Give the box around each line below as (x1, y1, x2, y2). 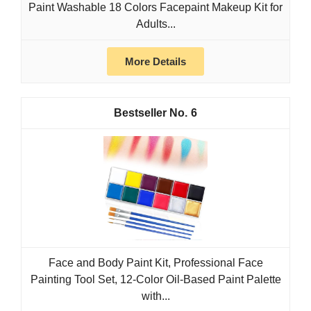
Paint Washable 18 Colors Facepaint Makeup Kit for (28, 1, 283, 14)
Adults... (135, 18, 176, 31)
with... (141, 290, 170, 303)
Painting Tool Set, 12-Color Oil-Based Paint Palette (30, 274, 281, 286)
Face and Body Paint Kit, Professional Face (48, 257, 263, 269)
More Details (125, 56, 186, 68)
